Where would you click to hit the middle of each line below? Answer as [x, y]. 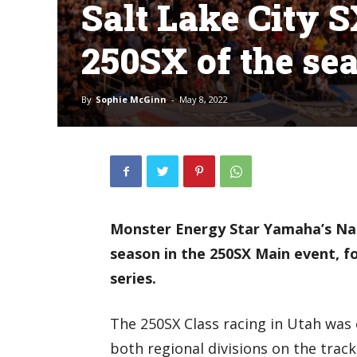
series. [133, 278]
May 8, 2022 [204, 99]
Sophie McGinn [131, 99]
